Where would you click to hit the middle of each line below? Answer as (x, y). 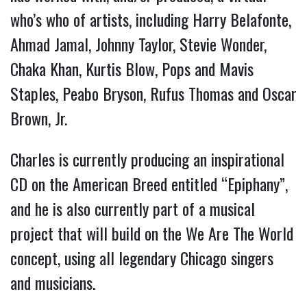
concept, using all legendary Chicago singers (142, 257)
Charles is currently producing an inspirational (147, 159)
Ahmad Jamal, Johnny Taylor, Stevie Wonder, (138, 44)
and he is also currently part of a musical (133, 208)
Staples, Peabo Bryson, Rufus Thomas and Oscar (153, 93)
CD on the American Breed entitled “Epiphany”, (149, 183)
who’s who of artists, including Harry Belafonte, (151, 19)
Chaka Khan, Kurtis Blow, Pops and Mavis (132, 68)
